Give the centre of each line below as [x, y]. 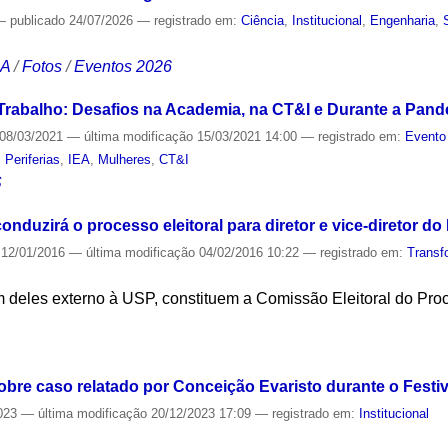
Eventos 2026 [123, 67]
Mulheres [125, 159]
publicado [38, 21]
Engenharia [403, 21]
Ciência [263, 21]
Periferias [33, 159]
